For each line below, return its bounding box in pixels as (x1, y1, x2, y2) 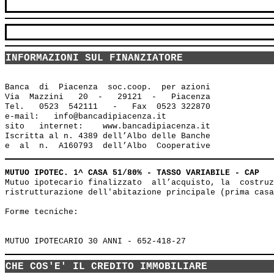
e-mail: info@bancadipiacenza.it (5, 112, 171, 122)
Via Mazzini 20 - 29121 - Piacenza (5, 92, 210, 102)
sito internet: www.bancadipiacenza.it (5, 122, 210, 131)
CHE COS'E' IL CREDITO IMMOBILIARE (6, 261, 207, 273)
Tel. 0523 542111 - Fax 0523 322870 (5, 102, 210, 112)
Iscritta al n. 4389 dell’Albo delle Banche (5, 131, 215, 141)
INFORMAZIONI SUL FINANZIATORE (6, 53, 183, 64)
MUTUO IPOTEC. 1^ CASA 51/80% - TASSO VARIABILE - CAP (5, 168, 259, 178)
